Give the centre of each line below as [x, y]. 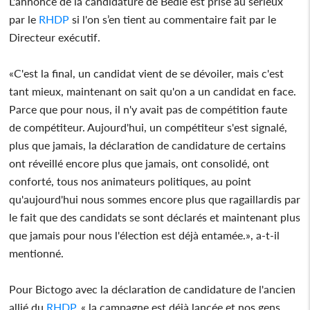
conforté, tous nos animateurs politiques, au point [130, 181]
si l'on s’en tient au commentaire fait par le [173, 19]
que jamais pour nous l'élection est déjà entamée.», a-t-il [145, 235]
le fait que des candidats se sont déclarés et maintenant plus [155, 217]
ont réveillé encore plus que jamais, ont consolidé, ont [139, 163]
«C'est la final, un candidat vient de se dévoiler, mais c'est [147, 73]
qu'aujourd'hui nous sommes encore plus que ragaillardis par [155, 199]
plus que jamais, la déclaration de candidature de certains [148, 145]
